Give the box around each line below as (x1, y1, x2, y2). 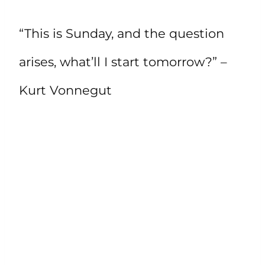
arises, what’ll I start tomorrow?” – (19, 54, 227, 69)
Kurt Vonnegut (19, 82, 112, 98)
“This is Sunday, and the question (19, 25, 224, 41)
